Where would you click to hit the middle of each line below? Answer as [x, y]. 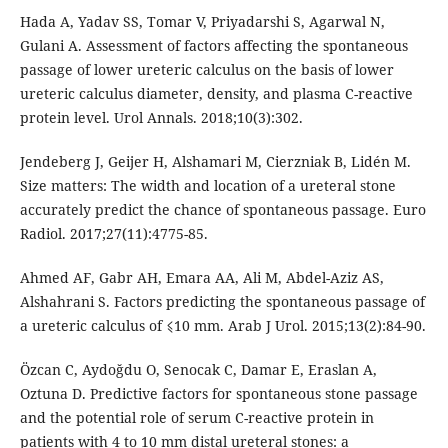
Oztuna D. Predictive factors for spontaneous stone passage [218, 394]
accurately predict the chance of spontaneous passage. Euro [222, 210]
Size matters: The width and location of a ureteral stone [207, 186]
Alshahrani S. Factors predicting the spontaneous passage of [222, 302]
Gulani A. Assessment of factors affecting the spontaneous [213, 46]
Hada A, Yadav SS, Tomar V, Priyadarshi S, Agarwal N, [202, 22]
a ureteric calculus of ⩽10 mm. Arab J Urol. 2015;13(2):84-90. [222, 326]
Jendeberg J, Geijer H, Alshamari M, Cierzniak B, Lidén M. [215, 162]
